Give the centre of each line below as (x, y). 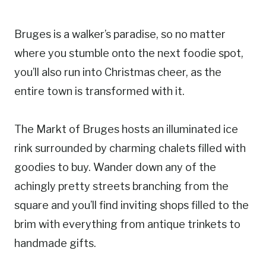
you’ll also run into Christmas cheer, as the (118, 72)
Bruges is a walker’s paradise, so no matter (120, 34)
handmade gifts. (55, 243)
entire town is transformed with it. (99, 91)
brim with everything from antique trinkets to (127, 224)
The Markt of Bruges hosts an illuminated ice (126, 129)
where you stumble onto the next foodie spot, (129, 53)
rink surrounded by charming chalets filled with (130, 148)
